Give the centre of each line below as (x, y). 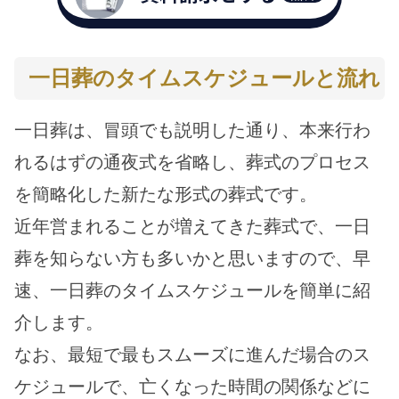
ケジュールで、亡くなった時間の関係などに (192, 387)
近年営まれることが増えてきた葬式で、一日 (192, 226)
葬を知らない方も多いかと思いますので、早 (192, 258)
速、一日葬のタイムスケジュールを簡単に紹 (192, 290)
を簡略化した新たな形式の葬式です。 (166, 194)
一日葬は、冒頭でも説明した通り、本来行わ (192, 130)
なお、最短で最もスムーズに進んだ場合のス (192, 354)
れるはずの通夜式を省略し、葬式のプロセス (192, 162)
